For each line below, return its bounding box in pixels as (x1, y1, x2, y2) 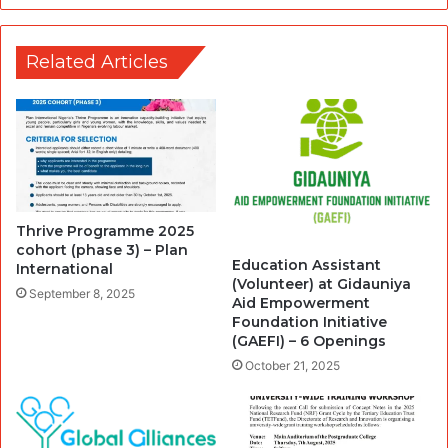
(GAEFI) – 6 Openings (232, 331, 386, 350)
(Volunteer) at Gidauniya (232, 274, 411, 293)
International (16, 260, 113, 278)
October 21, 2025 (245, 357, 340, 373)
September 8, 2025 (29, 286, 135, 301)
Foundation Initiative (232, 312, 387, 331)
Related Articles (26, 51, 168, 74)
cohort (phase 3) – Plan (16, 241, 188, 259)
